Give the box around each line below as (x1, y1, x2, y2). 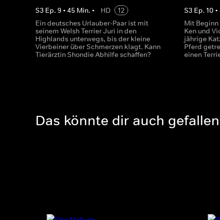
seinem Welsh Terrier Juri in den (35, 27, 137, 35)
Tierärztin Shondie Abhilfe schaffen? (35, 50, 151, 59)
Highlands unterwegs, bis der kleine (35, 34, 150, 43)
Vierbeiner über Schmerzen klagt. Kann (35, 42, 161, 51)
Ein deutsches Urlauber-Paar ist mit (35, 19, 148, 27)
